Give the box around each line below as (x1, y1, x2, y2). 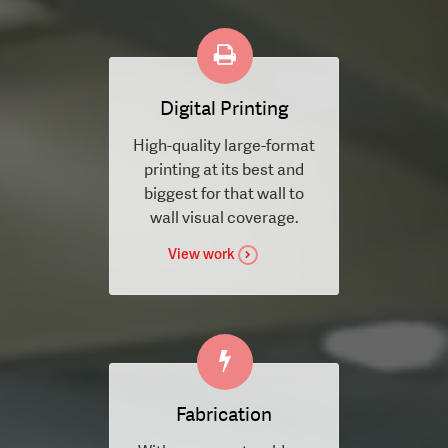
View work (167, 243, 235, 263)
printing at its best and (144, 158, 304, 180)
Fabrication (176, 401, 272, 427)
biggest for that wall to (144, 182, 304, 204)
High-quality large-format (133, 134, 315, 156)
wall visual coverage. (149, 206, 299, 228)
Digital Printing (160, 95, 288, 121)
